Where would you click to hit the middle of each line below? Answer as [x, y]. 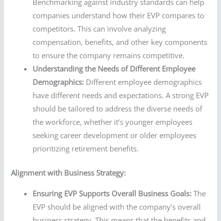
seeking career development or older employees [115, 135]
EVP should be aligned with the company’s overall [117, 206]
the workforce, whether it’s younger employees [113, 122]
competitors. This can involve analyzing [99, 29]
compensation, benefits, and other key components [120, 42]
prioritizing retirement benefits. [86, 149]
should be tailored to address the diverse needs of [118, 109]
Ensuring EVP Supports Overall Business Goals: [112, 193]
